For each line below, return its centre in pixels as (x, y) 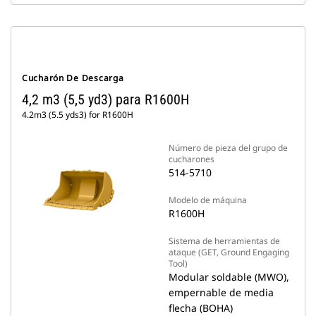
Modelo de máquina (208, 200)
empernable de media (221, 292)
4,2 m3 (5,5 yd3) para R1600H (105, 99)
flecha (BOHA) (201, 308)
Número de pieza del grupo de (228, 148)
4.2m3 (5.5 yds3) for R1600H (78, 115)
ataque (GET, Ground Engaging (229, 252)
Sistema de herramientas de (224, 241)
